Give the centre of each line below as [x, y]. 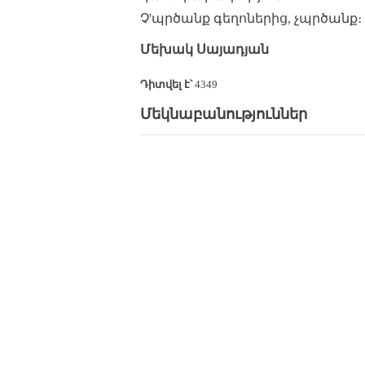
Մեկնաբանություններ [224, 114]
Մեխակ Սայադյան [204, 49]
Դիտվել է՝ [166, 84]
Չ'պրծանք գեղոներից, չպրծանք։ [251, 18]
